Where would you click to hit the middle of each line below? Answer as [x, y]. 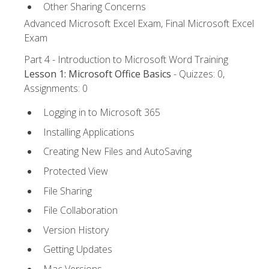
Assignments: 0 [56, 89]
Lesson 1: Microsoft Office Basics [98, 74]
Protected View [76, 171]
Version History [76, 230]
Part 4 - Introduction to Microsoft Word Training [126, 60]
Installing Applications [89, 132]
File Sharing [68, 191]
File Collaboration [80, 210]
